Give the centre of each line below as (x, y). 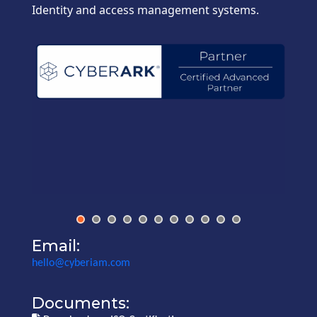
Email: (56, 245)
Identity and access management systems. (145, 10)
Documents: (81, 302)
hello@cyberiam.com (81, 263)
